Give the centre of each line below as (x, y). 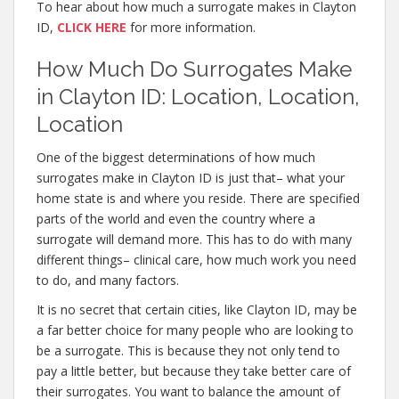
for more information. (191, 27)
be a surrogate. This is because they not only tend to (188, 350)
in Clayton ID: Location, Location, (198, 97)
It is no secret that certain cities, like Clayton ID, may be (197, 309)
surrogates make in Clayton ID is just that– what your (191, 178)
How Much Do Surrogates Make (194, 69)
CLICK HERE (92, 27)
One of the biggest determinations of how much (176, 157)
